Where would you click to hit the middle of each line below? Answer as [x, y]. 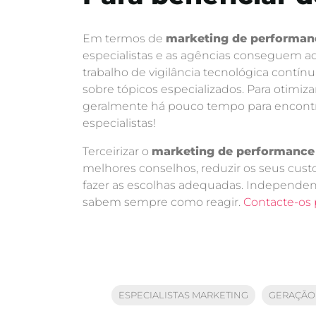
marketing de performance [233, 152]
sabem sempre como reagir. [163, 202]
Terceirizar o [117, 152]
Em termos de [124, 39]
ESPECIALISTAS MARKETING [183, 295]
